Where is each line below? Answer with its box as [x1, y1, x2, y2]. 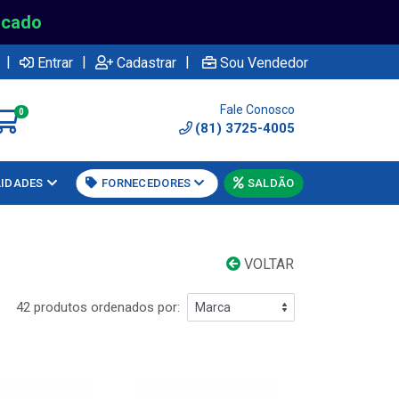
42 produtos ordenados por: [16, 299, 180, 315]
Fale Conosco [220, 102, 295, 117]
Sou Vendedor [220, 53, 308, 71]
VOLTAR [240, 256, 294, 273]
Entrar [37, 53, 73, 71]
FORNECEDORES [102, 176, 191, 190]
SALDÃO [247, 176, 295, 190]
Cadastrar [117, 53, 176, 71]
